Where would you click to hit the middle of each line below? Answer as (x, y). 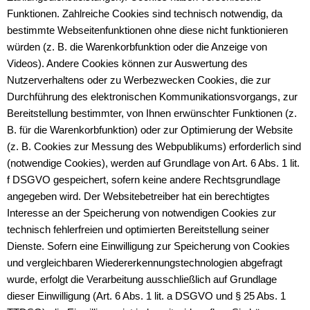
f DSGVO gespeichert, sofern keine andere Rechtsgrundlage (144, 180)
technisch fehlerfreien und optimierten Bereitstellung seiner (138, 230)
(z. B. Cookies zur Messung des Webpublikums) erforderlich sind (154, 147)
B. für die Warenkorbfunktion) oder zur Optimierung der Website (150, 130)
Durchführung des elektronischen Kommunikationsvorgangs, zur (152, 97)
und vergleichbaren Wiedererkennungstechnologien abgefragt (145, 263)
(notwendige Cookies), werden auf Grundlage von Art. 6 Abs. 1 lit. (153, 163)
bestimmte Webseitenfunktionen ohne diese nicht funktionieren (147, 30)
